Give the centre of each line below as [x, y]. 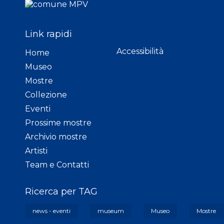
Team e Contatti [57, 165]
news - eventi [51, 211]
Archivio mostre [56, 137]
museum [111, 211]
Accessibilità [140, 51]
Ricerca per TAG [61, 192]
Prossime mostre [58, 123]
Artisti [36, 151]
